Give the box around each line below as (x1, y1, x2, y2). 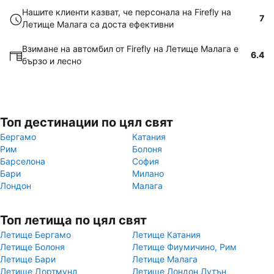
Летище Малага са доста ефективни (22, 19, 174, 29)
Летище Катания (132, 229, 201, 240)
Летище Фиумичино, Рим (132, 242, 237, 252)
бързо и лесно (22, 56, 81, 66)
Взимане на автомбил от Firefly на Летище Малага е (22, 43, 239, 54)
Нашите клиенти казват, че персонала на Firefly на (22, 7, 231, 17)
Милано (132, 168, 164, 179)
